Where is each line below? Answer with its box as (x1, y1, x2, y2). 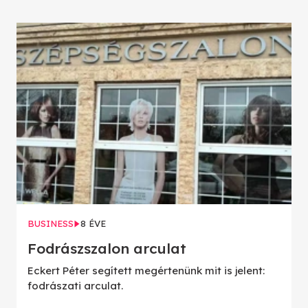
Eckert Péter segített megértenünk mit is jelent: (27, 263, 265, 277)
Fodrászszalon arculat (27, 239, 186, 257)
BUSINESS (27, 217, 74, 229)
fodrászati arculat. (27, 278, 123, 292)
